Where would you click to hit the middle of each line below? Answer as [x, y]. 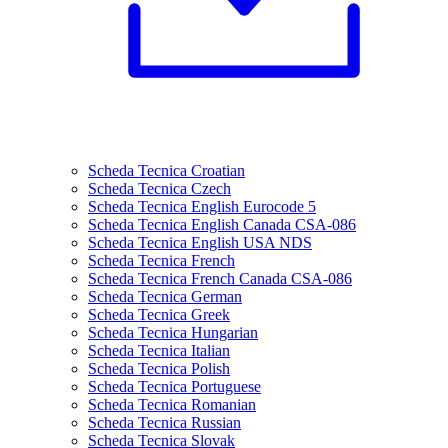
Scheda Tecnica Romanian [172, 404]
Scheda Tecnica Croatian [166, 170]
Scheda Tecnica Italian [159, 350]
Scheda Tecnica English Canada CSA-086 [222, 224]
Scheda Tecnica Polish [159, 368]
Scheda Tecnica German [165, 296]
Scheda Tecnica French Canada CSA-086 [220, 278]
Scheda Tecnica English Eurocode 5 [202, 206]
